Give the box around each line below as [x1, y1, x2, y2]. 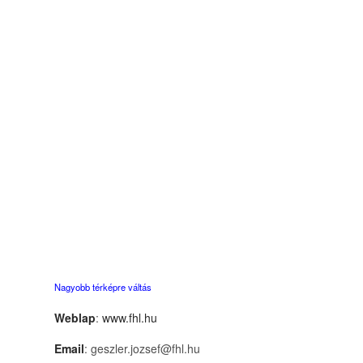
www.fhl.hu [102, 309, 157, 326]
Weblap [54, 309, 96, 326]
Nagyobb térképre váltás [54, 280, 152, 293]
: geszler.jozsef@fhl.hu [84, 340, 200, 357]
